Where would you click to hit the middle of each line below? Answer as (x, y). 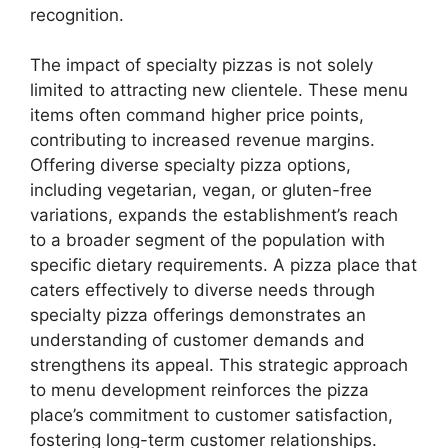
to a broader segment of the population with (207, 240)
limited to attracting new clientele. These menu (219, 90)
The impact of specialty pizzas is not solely (201, 65)
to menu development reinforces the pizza (199, 390)
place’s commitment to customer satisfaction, (211, 415)
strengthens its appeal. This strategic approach (219, 365)
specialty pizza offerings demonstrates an (198, 315)
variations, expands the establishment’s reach (214, 215)
